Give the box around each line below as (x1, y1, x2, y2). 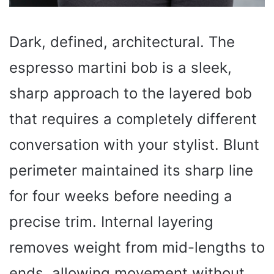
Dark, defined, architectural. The (9, 32, 235, 51)
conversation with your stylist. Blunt (9, 135, 259, 154)
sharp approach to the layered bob (9, 84, 252, 102)
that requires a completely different (9, 109, 257, 128)
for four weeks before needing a (9, 187, 232, 205)
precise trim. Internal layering (9, 212, 213, 231)
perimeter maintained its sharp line (9, 161, 253, 179)
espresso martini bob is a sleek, (9, 58, 232, 76)
